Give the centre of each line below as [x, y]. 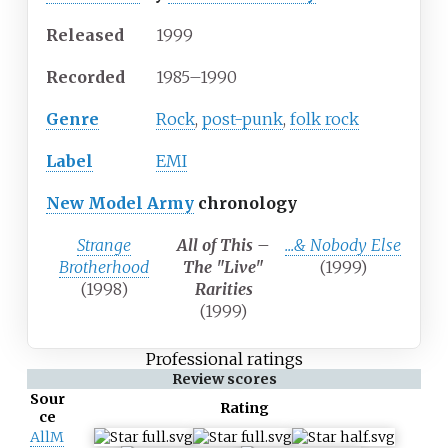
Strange [104, 245]
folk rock [324, 119]
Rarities [223, 289]
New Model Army [120, 203]
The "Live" [223, 267]
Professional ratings [224, 359]
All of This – [223, 245]
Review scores [224, 379]
